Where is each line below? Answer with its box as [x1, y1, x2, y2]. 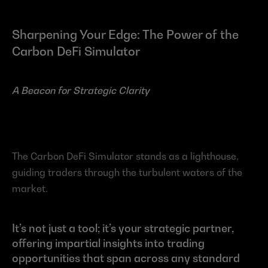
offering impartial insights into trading [12, 237, 205, 250]
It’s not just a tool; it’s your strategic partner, [12, 222, 234, 235]
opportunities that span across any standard [12, 252, 240, 265]
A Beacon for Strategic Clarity [12, 84, 150, 97]
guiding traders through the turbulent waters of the [12, 166, 242, 179]
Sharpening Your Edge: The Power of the [12, 28, 239, 42]
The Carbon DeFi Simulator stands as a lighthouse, [12, 150, 239, 163]
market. [12, 182, 48, 195]
